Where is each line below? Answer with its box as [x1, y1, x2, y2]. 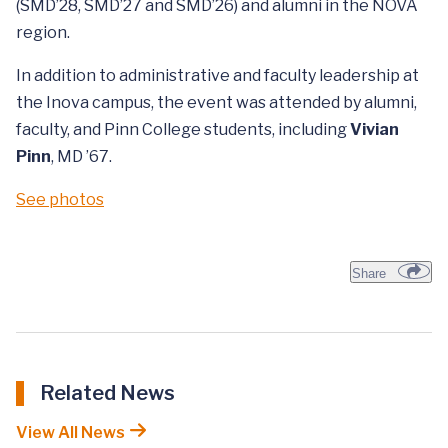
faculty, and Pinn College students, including [16, 119, 350, 139]
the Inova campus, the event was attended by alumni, [16, 92, 417, 112]
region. [16, 22, 70, 42]
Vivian [350, 119, 399, 139]
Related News [40, 380, 175, 405]
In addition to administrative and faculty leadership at [16, 65, 419, 85]
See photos [16, 189, 104, 209]
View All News [16, 422, 128, 442]
